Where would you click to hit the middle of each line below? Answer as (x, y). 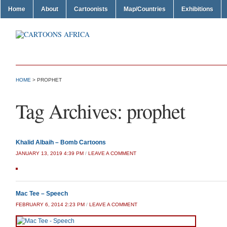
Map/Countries (145, 9)
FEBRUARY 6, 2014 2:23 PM (50, 204)
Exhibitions (197, 9)
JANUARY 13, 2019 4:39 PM (50, 153)
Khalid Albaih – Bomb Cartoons (61, 142)
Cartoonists (91, 9)
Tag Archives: (71, 111)
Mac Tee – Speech (42, 194)
